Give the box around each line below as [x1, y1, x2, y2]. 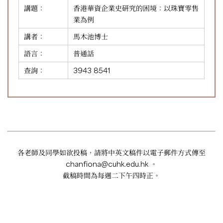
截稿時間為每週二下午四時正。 [63, 171, 160, 180]
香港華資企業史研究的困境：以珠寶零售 [73, 3, 199, 12]
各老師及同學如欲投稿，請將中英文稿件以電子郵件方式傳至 [17, 148, 206, 157]
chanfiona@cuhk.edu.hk [66, 159, 148, 168]
